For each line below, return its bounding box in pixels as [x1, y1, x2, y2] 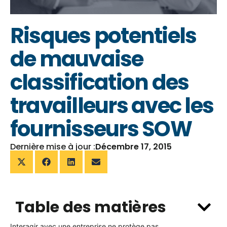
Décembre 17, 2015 [95, 141, 172, 153]
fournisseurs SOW [10, 114, 192, 144]
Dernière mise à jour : [10, 141, 95, 153]
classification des [10, 67, 189, 98]
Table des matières [15, 196, 166, 218]
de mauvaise [10, 44, 143, 74]
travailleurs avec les [10, 91, 214, 121]
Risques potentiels [10, 21, 197, 51]
